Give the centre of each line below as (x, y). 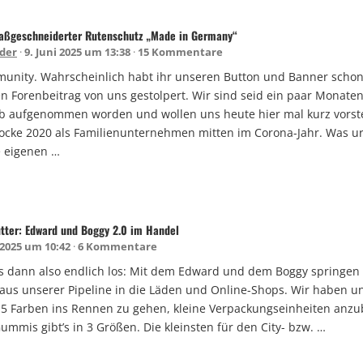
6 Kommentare (117, 246)
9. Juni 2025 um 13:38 (77, 51)
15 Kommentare (180, 51)
